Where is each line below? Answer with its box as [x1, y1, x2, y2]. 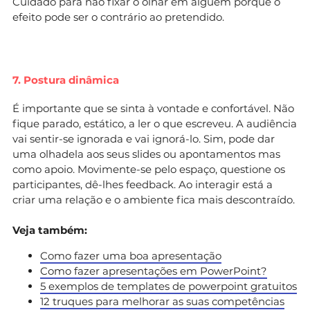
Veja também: [12, 223, 87, 237]
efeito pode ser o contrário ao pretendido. [12, 10, 224, 24]
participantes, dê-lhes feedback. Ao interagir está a [12, 177, 273, 191]
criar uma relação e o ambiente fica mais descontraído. [12, 192, 295, 206]
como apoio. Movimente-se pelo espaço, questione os [12, 162, 285, 176]
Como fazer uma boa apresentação [40, 248, 221, 262]
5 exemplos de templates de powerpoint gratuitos [40, 279, 297, 293]
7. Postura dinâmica [12, 73, 119, 86]
